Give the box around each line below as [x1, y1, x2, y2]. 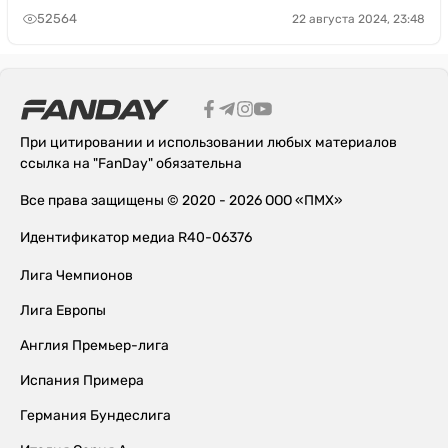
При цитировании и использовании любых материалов [20, 133, 397, 151]
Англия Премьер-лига [20, 336, 169, 354]
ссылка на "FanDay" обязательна [20, 154, 242, 172]
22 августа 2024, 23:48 [292, 11, 425, 26]
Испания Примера [20, 371, 144, 389]
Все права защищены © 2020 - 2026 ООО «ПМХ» [20, 191, 343, 209]
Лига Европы [20, 301, 106, 319]
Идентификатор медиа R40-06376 [20, 228, 252, 246]
